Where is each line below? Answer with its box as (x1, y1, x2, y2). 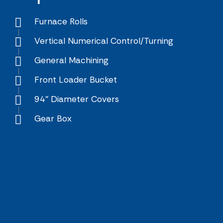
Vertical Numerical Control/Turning (34, 35, 173, 46)
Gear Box (34, 112, 72, 124)
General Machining (34, 54, 109, 66)
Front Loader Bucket (34, 74, 117, 85)
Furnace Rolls (34, 15, 88, 27)
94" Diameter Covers (34, 93, 119, 105)
